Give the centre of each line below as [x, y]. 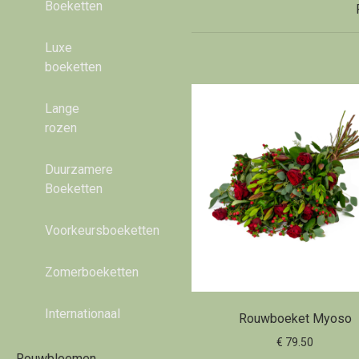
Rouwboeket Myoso [295, 318]
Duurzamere [79, 169]
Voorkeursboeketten [102, 230]
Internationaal [83, 314]
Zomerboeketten [92, 272]
